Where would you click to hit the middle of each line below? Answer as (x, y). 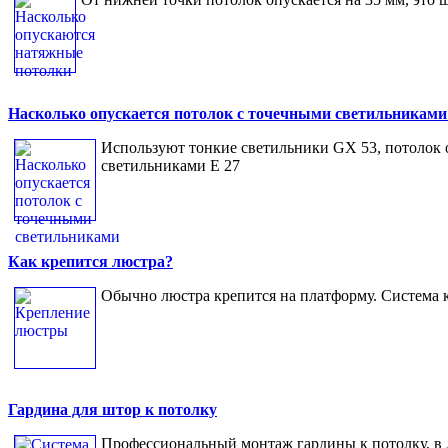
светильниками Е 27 (170, 166)
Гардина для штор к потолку (112, 410)
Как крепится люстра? (90, 262)
